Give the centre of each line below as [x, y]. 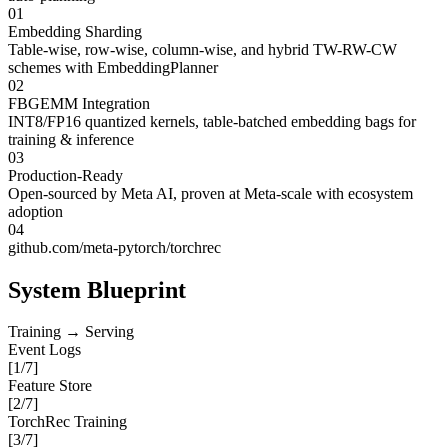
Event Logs [44, 350]
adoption [35, 211]
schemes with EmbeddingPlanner [113, 67]
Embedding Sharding [75, 31]
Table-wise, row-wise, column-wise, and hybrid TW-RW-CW [202, 49]
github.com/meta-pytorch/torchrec [114, 247]
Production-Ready [65, 175]
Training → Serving [71, 332]
